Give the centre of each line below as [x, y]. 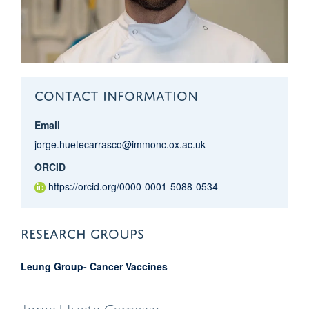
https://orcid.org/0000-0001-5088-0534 [133, 186]
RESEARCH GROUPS [82, 231]
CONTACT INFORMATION [116, 93]
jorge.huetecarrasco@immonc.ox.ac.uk [120, 144]
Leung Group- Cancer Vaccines [94, 266]
